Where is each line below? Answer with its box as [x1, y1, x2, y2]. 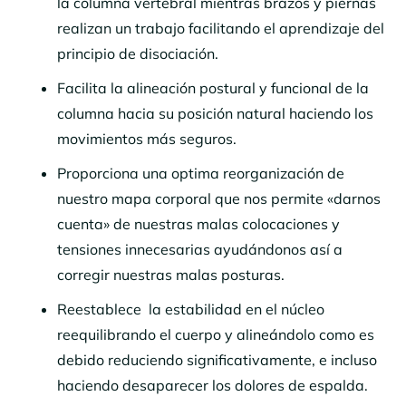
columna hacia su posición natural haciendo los [57, 103, 373, 122]
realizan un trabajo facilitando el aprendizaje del [57, 18, 384, 37]
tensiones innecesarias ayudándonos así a [57, 239, 343, 258]
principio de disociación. [57, 43, 218, 63]
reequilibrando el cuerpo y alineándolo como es [57, 324, 374, 343]
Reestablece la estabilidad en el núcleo [57, 299, 324, 318]
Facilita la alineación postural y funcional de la [57, 78, 369, 97]
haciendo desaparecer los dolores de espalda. [57, 375, 375, 394]
